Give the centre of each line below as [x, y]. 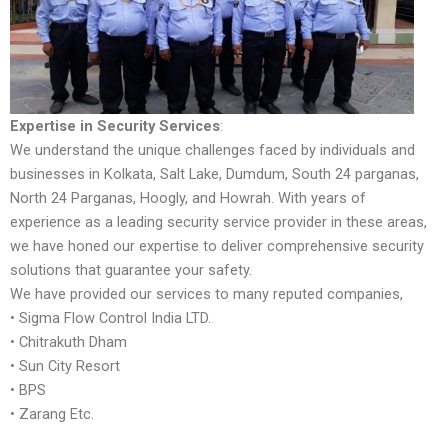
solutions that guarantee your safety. [131, 269]
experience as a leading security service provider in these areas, [218, 221]
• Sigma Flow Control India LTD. [110, 317]
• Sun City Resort [65, 365]
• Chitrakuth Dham [68, 341]
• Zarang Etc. [52, 413]
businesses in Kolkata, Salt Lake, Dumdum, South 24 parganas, [214, 173]
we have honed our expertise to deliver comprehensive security [217, 245]
